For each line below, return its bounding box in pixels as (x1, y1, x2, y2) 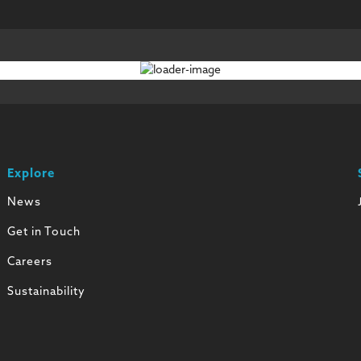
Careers (6, 256, 52, 269)
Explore (6, 168, 55, 181)
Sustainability (6, 286, 85, 299)
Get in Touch (6, 226, 81, 239)
